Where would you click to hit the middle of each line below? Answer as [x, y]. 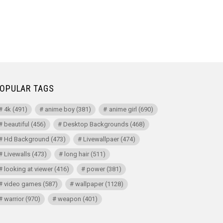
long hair [77, 154]
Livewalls [17, 154]
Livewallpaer [101, 139]
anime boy [60, 110]
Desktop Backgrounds [96, 124]
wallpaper [90, 184]
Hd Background [27, 139]
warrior [14, 199]
